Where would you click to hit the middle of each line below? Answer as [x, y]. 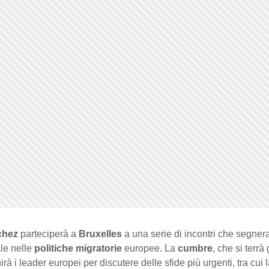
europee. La [150, 249]
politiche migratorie [78, 249]
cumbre [195, 249]
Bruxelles [100, 234]
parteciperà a [48, 234]
